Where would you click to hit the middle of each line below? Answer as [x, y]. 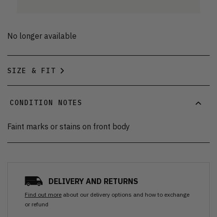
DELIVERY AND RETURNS [93, 181]
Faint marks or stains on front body [69, 126]
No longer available [42, 36]
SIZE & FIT [31, 70]
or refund [37, 204]
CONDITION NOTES [46, 103]
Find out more [43, 194]
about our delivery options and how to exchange [126, 194]
